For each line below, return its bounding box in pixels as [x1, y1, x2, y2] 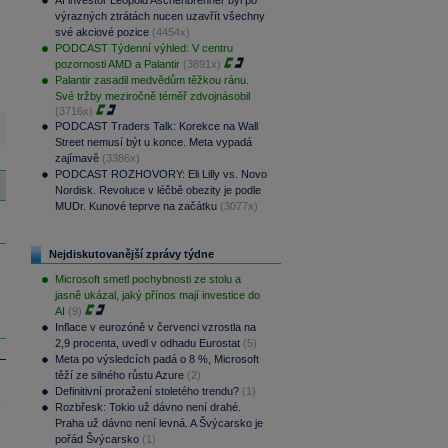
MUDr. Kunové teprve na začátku [54, 200, 217, 213]
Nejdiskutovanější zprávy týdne [48, 248, 214, 261]
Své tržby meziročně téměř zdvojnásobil [54, 90, 250, 103]
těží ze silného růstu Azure [54, 369, 184, 382]
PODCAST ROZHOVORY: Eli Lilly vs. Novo [54, 168, 267, 181]
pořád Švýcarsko [54, 433, 139, 446]
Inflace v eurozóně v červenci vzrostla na [54, 321, 256, 334]
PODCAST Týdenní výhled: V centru [54, 42, 233, 55]
